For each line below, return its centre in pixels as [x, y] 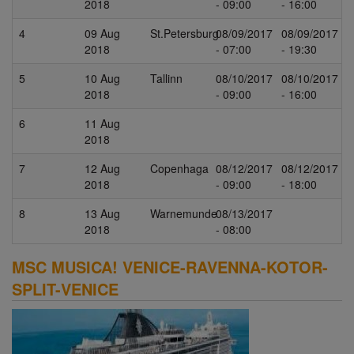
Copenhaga [179, 168]
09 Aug [102, 33]
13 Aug [102, 213]
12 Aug [102, 168]
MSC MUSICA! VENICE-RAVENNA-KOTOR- [170, 266]
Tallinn [166, 78]
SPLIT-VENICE [65, 288]
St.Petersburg [185, 33]
